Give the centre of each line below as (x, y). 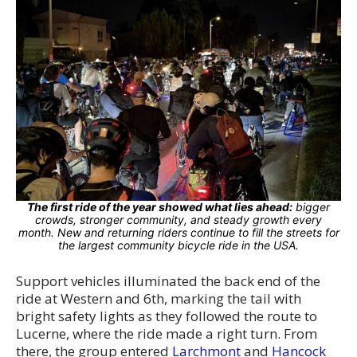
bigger (311, 207)
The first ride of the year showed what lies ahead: (160, 207)
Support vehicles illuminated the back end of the (168, 281)
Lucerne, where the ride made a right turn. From (167, 334)
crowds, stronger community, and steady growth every (178, 220)
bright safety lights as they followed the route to (167, 316)
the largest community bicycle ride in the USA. (178, 245)
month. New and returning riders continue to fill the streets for (178, 233)
